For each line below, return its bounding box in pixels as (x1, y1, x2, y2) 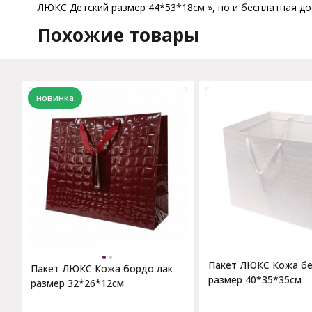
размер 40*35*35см (208, 273, 302, 287)
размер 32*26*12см (30, 276, 124, 290)
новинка (36, 91, 74, 104)
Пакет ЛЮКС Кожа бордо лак (30, 262, 173, 276)
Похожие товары (37, 22, 199, 47)
